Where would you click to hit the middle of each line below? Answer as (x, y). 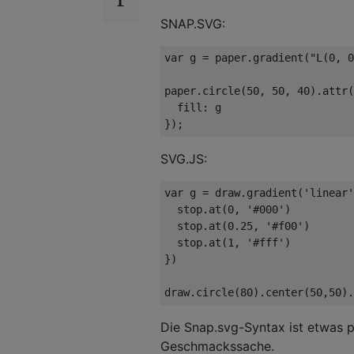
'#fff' (265, 242)
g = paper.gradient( (247, 57)
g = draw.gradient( (243, 192)
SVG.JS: (184, 158)
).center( (281, 292)
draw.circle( (202, 292)
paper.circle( (205, 90)
